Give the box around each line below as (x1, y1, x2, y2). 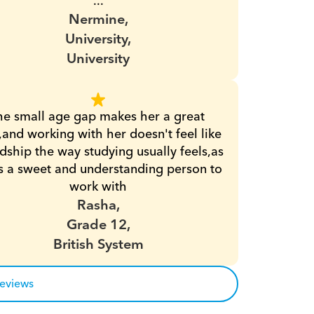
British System (53, 233, 144, 257)
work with (69, 176, 128, 198)
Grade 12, (66, 213, 130, 237)
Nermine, (68, 8, 128, 32)
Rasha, (76, 193, 120, 217)
